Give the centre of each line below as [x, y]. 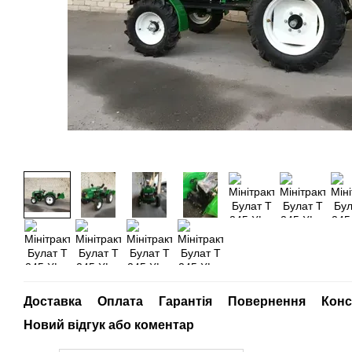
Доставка [53, 301]
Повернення [267, 301]
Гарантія [185, 301]
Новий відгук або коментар [109, 325]
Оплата [120, 301]
